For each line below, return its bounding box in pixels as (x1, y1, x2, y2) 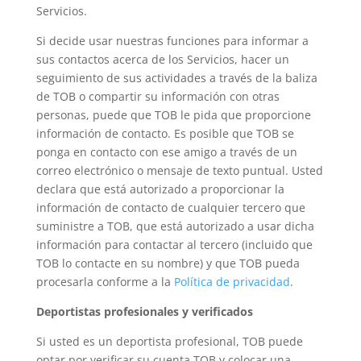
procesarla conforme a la (35, 274, 174, 289)
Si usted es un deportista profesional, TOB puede (35, 334, 303, 349)
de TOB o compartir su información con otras (35, 89, 280, 104)
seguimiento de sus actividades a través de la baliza (35, 70, 317, 85)
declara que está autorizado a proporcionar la (35, 181, 284, 197)
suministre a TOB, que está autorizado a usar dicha (35, 218, 314, 234)
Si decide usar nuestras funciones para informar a (35, 33, 309, 48)
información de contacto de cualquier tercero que (35, 200, 305, 215)
